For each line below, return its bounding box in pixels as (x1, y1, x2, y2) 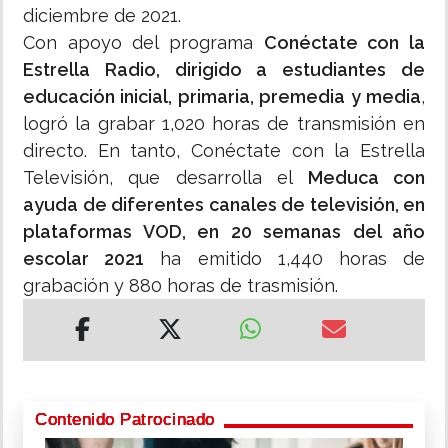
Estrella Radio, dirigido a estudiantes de (23, 59, 425, 81)
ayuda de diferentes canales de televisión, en (23, 194, 425, 216)
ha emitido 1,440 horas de (144, 248, 426, 270)
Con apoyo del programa (23, 32, 264, 54)
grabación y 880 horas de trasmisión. (23, 275, 338, 297)
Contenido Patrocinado (35, 410, 215, 430)
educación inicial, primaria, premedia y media (23, 86, 421, 108)
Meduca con (307, 167, 426, 189)
